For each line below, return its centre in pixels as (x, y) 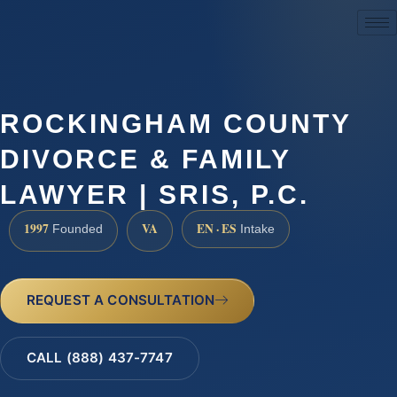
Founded (76, 230)
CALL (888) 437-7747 (99, 358)
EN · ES (217, 229)
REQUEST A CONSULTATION (121, 300)
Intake (256, 230)
